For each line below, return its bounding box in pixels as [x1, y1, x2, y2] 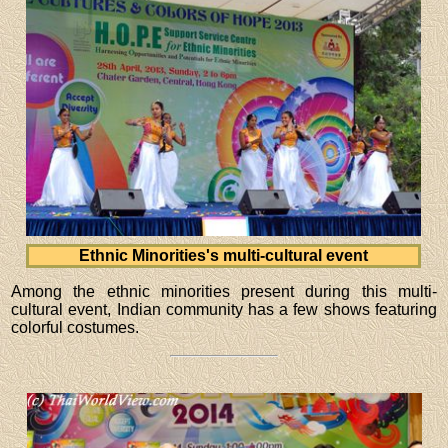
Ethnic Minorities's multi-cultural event [79, 246, 369, 264]
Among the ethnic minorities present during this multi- [11, 282, 437, 300]
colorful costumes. [11, 318, 140, 336]
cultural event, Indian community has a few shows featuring [11, 300, 437, 318]
